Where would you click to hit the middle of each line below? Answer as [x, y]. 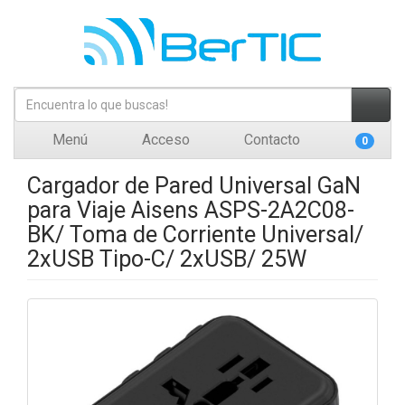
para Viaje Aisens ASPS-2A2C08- [191, 210]
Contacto [270, 140]
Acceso [164, 140]
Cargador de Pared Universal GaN [194, 186]
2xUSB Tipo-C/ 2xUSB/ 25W [167, 259]
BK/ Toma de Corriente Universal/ [195, 235]
